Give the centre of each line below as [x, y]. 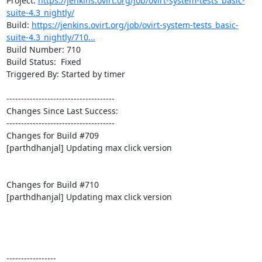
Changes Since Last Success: [62, 111]
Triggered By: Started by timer [65, 74]
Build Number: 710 [43, 49]
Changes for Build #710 [52, 184]
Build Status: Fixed [44, 61]
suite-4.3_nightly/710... [51, 37]
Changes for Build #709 [52, 135]
